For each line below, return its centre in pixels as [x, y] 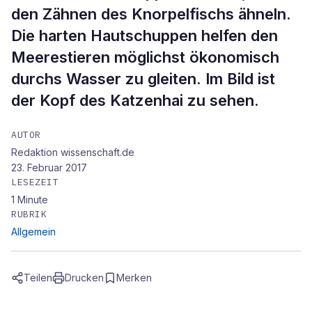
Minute [33, 200]
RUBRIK [29, 214]
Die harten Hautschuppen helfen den [145, 36]
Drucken [84, 278]
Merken [134, 278]
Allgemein [33, 232]
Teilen [38, 278]
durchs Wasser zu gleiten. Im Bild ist [143, 79]
